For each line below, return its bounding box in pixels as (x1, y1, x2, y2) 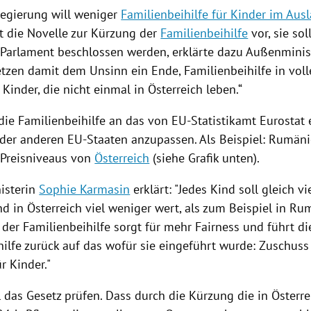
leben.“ (203, 81, 243, 98)
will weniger (48, 6, 121, 23)
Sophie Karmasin (39, 181, 131, 198)
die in (234, 287, 272, 304)
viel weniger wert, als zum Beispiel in (82, 200, 290, 217)
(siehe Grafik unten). (149, 150, 260, 167)
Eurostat (260, 112, 305, 129)
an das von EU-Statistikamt (106, 112, 260, 129)
